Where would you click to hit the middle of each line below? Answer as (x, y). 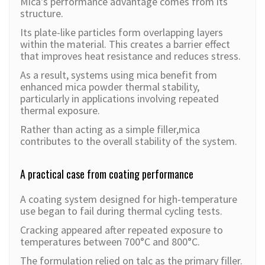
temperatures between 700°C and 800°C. (110, 242)
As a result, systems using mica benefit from (119, 75)
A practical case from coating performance (107, 174)
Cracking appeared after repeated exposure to (122, 230)
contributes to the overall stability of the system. (129, 141)
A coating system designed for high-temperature (129, 199)
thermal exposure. (60, 111)
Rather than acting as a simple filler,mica (110, 130)
